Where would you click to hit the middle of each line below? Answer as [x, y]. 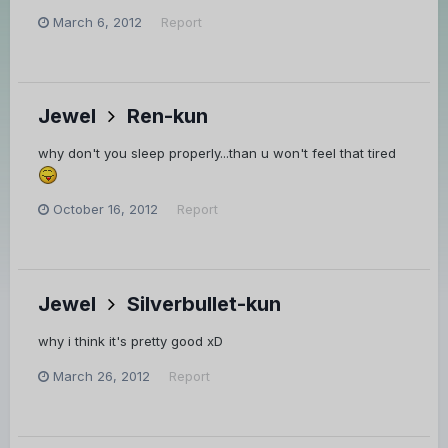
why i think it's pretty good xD [130, 340]
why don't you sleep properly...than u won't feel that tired [217, 153]
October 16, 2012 [105, 209]
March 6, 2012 [97, 21]
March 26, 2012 [101, 375]
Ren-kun [167, 116]
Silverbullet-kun [204, 303]
